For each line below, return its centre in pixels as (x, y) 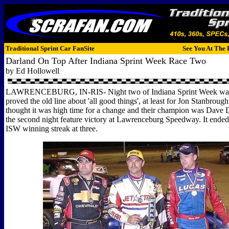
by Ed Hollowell (32, 71)
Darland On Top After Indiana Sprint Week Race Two (106, 61)
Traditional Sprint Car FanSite (50, 48)
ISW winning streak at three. (52, 129)
